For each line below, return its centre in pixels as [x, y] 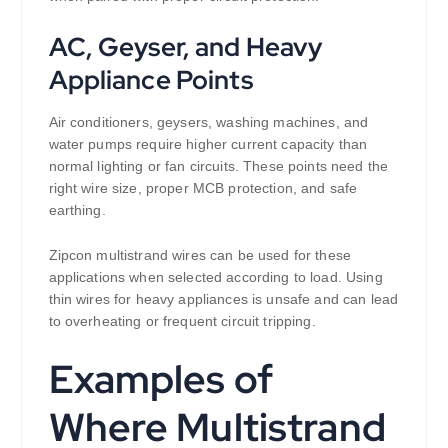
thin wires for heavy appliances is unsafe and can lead [223, 298]
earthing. [77, 210]
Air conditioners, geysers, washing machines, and [208, 122]
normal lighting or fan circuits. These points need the [218, 166]
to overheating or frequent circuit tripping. [182, 320]
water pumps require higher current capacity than [208, 144]
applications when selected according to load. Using [215, 276]
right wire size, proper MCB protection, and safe [203, 188]
